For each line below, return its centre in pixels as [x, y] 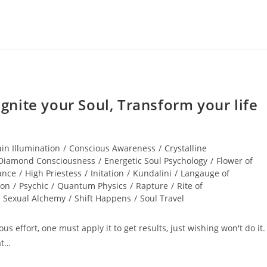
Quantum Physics [92, 186]
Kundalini [152, 173]
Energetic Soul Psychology [156, 161]
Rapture [152, 186]
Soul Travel [162, 198]
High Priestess [53, 173]
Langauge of [205, 173]
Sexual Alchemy [34, 198]
